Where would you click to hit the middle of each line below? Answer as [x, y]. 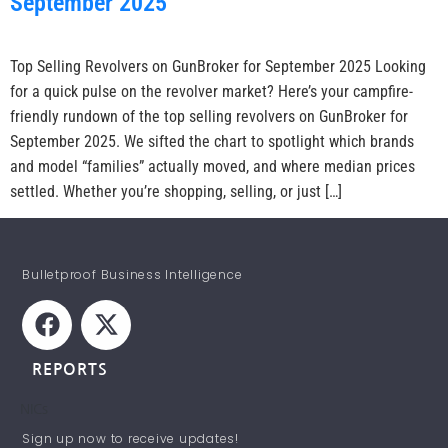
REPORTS [70, 369]
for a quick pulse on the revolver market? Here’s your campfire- [211, 91]
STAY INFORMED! [87, 417]
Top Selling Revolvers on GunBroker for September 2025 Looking [218, 66]
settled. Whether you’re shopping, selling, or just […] [176, 191]
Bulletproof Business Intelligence [132, 274]
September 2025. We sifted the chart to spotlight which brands [212, 141]
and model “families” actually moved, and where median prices [212, 166]
